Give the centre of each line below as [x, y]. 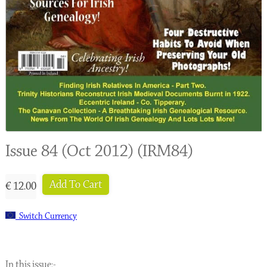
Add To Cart [75, 184]
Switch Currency [46, 216]
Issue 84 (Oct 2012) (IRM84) [99, 151]
